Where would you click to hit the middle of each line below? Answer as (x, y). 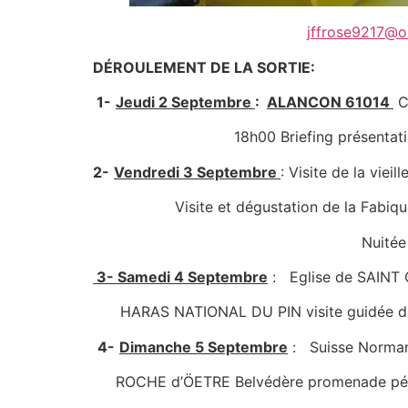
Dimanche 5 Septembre (204, 347)
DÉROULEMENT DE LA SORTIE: (204, 67)
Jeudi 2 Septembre (185, 102)
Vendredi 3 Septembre (197, 172)
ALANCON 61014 (330, 102)
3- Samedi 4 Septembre (180, 276)
